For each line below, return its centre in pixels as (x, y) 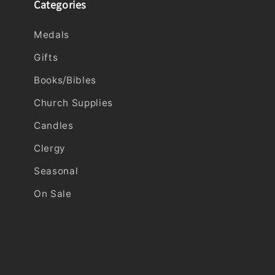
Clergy (50, 149)
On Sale (53, 194)
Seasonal (56, 171)
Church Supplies (73, 103)
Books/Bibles (65, 80)
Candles (54, 126)
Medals (52, 35)
